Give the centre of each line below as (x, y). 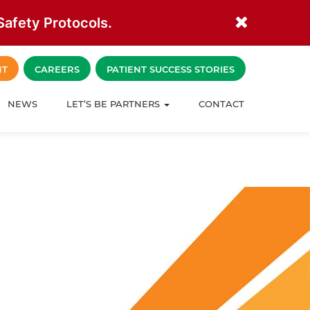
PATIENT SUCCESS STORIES (171, 69)
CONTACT (221, 104)
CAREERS (57, 69)
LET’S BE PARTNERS (115, 104)
